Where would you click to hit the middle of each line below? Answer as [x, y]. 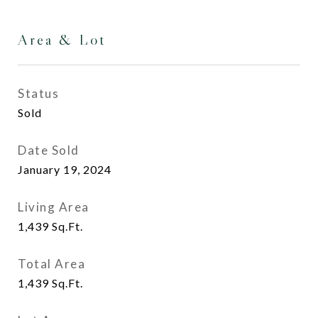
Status [38, 93]
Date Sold [49, 150]
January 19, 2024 [65, 169]
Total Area [51, 264]
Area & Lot [62, 40]
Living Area [54, 207]
